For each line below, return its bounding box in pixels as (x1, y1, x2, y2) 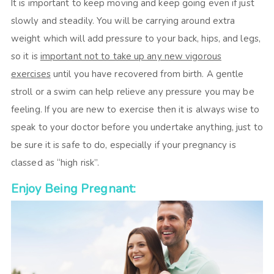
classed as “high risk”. (10, 156, 100, 169)
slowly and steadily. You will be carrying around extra (10, 14, 235, 27)
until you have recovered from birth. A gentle (50, 67, 244, 80)
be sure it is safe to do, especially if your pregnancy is (10, 138, 236, 151)
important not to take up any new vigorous (40, 50, 221, 62)
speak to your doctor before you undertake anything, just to (10, 120, 263, 133)
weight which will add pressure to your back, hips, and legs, (10, 32, 261, 45)
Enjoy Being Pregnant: (10, 180, 136, 197)
